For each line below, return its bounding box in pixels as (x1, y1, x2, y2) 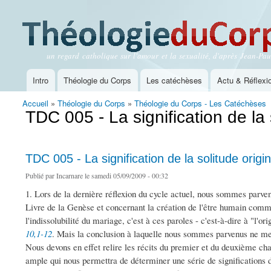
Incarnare (56, 171, 83, 181)
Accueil (22, 97, 48, 109)
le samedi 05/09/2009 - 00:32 (83, 171, 168, 181)
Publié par (25, 171, 56, 181)
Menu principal (16, 80, 80, 91)
